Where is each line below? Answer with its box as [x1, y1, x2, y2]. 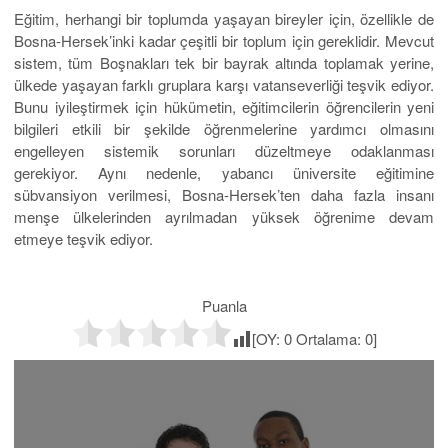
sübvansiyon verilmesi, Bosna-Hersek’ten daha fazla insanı [14, 184, 434, 206]
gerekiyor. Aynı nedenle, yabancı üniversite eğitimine [14, 162, 434, 184]
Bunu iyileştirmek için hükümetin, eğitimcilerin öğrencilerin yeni [14, 96, 434, 118]
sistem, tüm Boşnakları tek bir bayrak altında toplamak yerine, [14, 52, 434, 74]
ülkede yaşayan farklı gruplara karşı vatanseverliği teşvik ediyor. [14, 74, 434, 96]
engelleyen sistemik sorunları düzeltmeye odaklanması [14, 140, 434, 162]
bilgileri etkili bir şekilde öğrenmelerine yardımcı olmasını [14, 118, 434, 140]
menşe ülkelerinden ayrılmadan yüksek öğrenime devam [14, 206, 434, 228]
